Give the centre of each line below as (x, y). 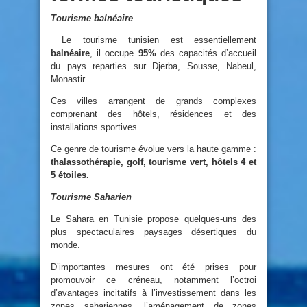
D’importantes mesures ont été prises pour (153, 267)
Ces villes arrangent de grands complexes (153, 101)
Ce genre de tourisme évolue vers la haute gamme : (153, 149)
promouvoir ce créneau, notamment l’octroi (153, 280)
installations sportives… (98, 127)
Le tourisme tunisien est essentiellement (159, 40)
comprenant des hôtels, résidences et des (153, 114)
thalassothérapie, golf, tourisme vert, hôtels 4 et (153, 162)
